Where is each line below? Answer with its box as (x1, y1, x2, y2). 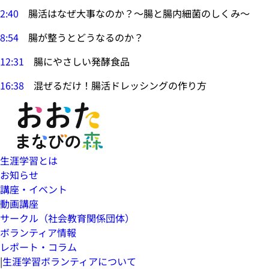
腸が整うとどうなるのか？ (19, 29, 144, 44)
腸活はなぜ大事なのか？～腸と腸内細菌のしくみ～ (19, 5, 250, 20)
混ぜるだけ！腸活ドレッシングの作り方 (24, 77, 207, 92)
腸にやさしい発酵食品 (24, 53, 130, 68)
